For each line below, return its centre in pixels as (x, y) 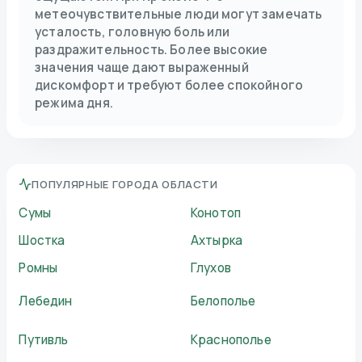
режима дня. (74, 103)
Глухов (211, 267)
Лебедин (46, 301)
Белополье (223, 301)
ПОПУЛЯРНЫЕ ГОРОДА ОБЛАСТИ (125, 184)
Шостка (42, 240)
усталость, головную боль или (133, 32)
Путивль (44, 339)
